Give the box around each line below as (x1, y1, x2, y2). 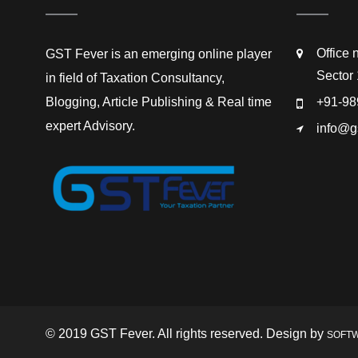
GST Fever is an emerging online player (46, 47, 272, 61)
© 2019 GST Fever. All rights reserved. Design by (46, 327, 327, 340)
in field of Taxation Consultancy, (46, 71, 225, 85)
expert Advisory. (46, 119, 135, 133)
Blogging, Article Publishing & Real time (46, 95, 272, 109)
